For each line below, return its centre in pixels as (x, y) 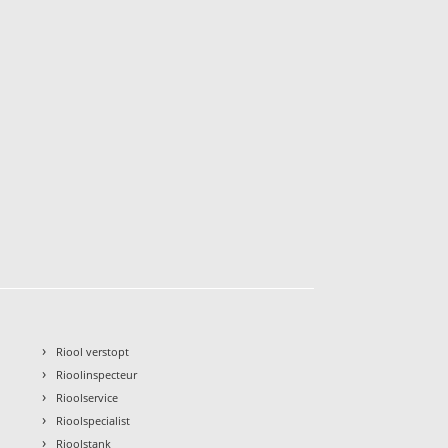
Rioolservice (87, 397)
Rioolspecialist (93, 420)
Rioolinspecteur (97, 374)
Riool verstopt (93, 351)
